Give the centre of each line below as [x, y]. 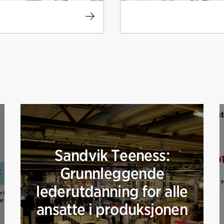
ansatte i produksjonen [112, 209]
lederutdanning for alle [112, 191]
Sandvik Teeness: [112, 155]
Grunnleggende [112, 173]
